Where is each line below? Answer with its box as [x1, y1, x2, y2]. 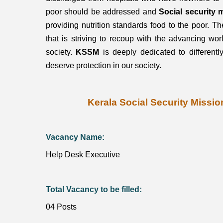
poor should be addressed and [46, 7, 159, 16]
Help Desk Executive [46, 150, 120, 159]
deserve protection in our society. [46, 61, 161, 70]
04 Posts [46, 202, 77, 211]
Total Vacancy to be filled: [46, 185, 142, 194]
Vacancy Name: [46, 132, 105, 141]
